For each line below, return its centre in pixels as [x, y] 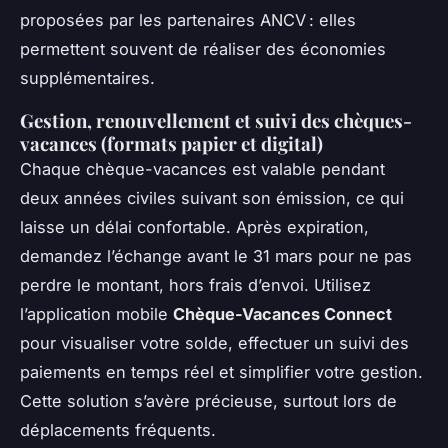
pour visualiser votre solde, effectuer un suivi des [214, 343]
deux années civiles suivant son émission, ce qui [212, 198]
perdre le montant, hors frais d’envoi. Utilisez [195, 285]
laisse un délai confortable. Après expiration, [194, 227]
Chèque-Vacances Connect [282, 314]
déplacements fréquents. [118, 430]
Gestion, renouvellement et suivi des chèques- [216, 121]
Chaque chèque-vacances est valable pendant [202, 169]
